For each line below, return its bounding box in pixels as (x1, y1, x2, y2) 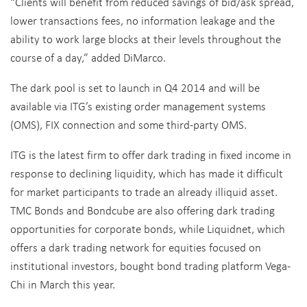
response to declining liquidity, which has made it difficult (10, 165, 283, 181)
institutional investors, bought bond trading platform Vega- (10, 258, 291, 273)
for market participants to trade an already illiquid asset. (10, 184, 278, 199)
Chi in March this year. (10, 276, 115, 292)
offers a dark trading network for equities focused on (10, 239, 261, 255)
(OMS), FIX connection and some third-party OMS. (10, 116, 247, 132)
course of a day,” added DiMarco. (10, 49, 166, 65)
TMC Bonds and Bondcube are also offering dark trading (10, 202, 275, 218)
